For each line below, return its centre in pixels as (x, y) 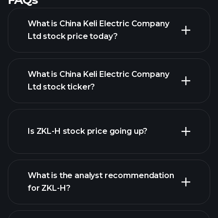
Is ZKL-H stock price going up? (88, 131)
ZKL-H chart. (85, 210)
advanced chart (73, 121)
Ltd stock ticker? (62, 87)
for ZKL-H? (49, 188)
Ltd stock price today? (73, 36)
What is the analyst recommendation (101, 175)
